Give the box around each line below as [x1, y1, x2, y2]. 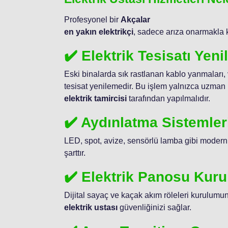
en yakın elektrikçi [64, 27, 133, 36]
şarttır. [64, 148, 85, 157]
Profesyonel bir [64, 15, 121, 24]
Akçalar [121, 15, 150, 24]
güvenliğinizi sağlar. [118, 203, 191, 212]
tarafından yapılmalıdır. [127, 94, 210, 103]
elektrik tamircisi [64, 94, 127, 103]
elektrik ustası [64, 203, 118, 212]
